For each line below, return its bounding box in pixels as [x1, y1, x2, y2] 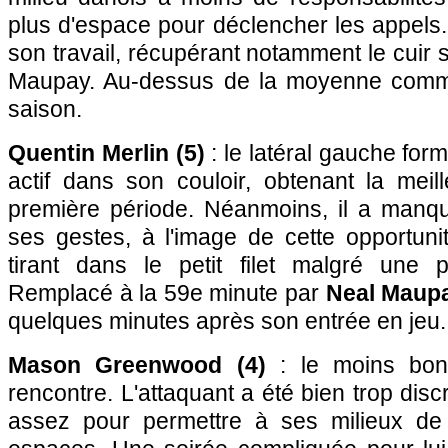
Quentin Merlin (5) [8, 140, 205, 166]
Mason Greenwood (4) [8, 352, 266, 378]
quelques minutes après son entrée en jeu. [8, 308, 446, 334]
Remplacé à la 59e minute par [8, 280, 326, 306]
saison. [8, 96, 82, 122]
